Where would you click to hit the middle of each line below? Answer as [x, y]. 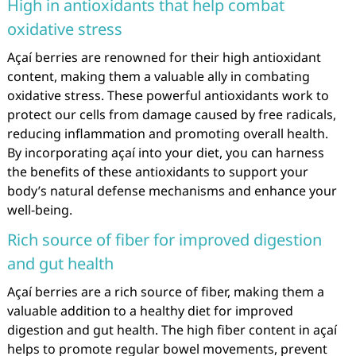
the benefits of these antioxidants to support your [157, 172]
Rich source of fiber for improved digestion [164, 240]
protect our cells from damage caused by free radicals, [171, 114]
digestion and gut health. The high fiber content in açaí [172, 330]
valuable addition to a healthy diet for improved [150, 311]
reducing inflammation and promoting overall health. [167, 133]
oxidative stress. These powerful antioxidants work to [168, 95]
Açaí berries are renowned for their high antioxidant [164, 57]
